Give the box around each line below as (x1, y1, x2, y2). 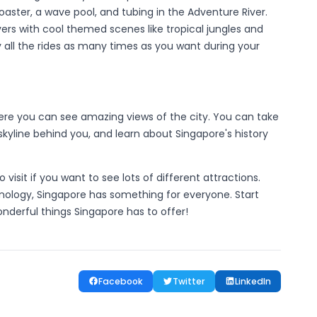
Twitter (173, 275, 205, 287)
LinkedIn (235, 275, 271, 287)
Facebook (98, 275, 143, 287)
